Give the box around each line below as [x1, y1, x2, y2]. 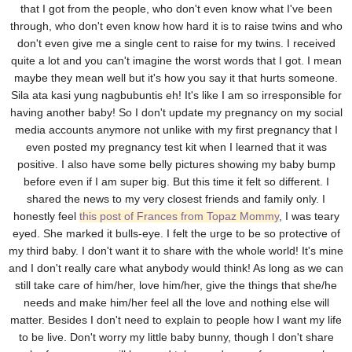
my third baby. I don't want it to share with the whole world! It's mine [9, 244, 343, 258]
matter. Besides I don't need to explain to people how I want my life [10, 313, 342, 327]
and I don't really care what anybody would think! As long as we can [9, 262, 343, 275]
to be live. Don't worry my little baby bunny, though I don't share [18, 331, 334, 344]
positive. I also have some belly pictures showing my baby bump [16, 158, 335, 171]
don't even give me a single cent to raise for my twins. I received [16, 37, 335, 50]
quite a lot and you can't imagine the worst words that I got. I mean [10, 54, 342, 68]
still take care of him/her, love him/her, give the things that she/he [15, 279, 337, 292]
